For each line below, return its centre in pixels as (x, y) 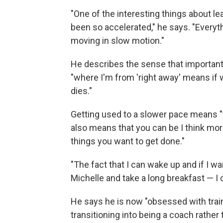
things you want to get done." (128, 141)
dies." (81, 91)
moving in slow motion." (117, 41)
